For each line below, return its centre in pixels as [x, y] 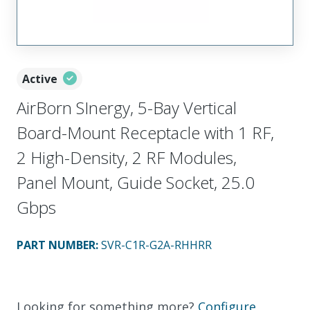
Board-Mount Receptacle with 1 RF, [145, 132]
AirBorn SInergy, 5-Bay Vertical [127, 107]
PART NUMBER [56, 245]
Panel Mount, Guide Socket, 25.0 [136, 182]
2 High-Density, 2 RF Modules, [127, 157]
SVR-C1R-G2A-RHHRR [156, 245]
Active [40, 79]
